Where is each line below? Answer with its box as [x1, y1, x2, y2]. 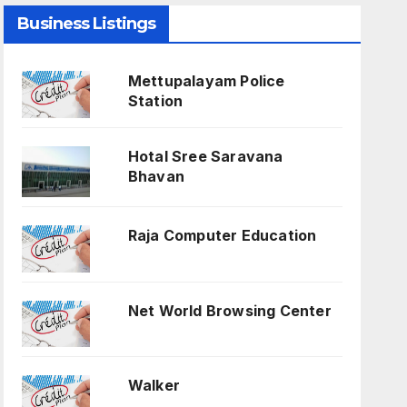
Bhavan [127, 166, 184, 185]
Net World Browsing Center [127, 301, 332, 320]
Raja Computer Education [127, 226, 317, 245]
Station [127, 92, 184, 111]
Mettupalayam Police [127, 72, 285, 91]
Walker [127, 376, 180, 395]
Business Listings [17, 14, 156, 35]
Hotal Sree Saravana [127, 146, 283, 165]
